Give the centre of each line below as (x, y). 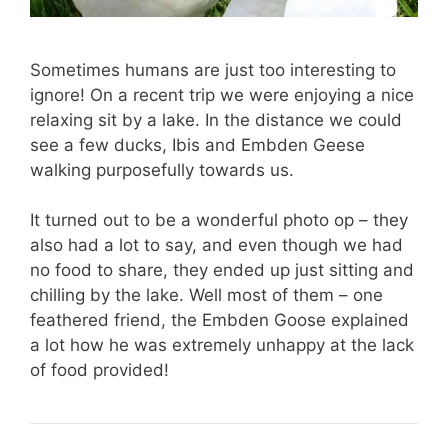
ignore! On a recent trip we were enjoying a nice (222, 94)
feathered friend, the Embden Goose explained (219, 320)
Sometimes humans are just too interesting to (213, 69)
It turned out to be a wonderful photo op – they (219, 220)
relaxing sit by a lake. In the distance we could (216, 119)
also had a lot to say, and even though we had (216, 245)
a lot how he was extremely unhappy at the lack (222, 345)
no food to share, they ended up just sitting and (222, 270)
